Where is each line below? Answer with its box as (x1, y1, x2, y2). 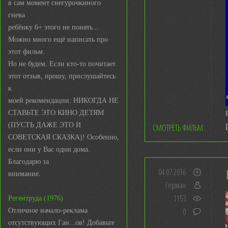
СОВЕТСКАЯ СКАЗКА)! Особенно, (8, 133, 119, 141)
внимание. (8, 170, 41, 178)
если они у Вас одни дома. (8, 146, 90, 153)
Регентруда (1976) (8, 194, 63, 202)
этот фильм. (8, 48, 45, 55)
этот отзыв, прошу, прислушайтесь (8, 72, 116, 80)
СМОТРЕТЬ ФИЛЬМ (153, 122, 203, 133)
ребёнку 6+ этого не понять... (8, 23, 99, 31)
